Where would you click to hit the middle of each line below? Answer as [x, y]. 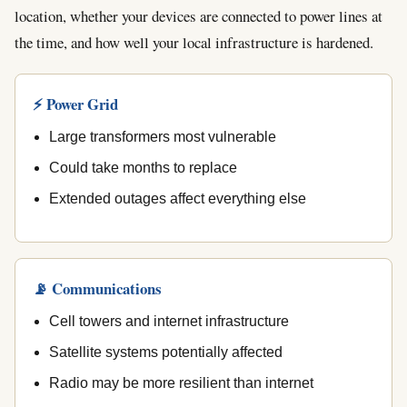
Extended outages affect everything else [177, 198]
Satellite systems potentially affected [165, 352]
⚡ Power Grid [76, 104]
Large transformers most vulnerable [162, 136]
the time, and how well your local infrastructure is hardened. [194, 42]
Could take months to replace [143, 167]
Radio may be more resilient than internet [181, 383]
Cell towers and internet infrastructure [169, 321]
